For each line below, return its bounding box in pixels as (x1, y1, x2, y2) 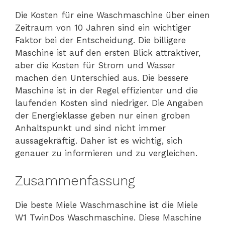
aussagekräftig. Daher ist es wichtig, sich (15, 136, 183, 146)
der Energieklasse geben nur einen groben (15, 110, 190, 121)
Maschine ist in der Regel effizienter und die (15, 85, 198, 96)
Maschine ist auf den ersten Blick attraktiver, (15, 48, 200, 58)
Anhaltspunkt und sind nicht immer (15, 123, 166, 134)
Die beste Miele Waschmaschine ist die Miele (15, 199, 198, 210)
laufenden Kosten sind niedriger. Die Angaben (15, 98, 203, 108)
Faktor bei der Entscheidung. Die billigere (15, 35, 186, 46)
